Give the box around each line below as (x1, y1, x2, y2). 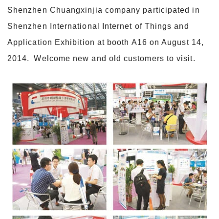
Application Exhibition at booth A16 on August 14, (7, 38, 208, 46)
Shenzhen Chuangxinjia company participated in (7, 6, 200, 14)
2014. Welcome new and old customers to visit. (7, 54, 196, 63)
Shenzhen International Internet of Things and (7, 22, 189, 30)
